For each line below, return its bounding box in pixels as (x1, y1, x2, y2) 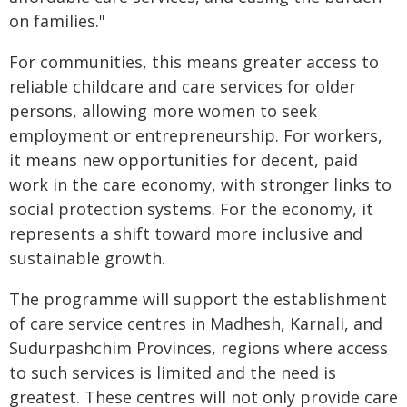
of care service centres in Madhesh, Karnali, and (9, 313, 382, 334)
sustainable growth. (9, 247, 165, 269)
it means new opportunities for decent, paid (9, 149, 358, 171)
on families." (9, 10, 105, 32)
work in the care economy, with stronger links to (9, 174, 392, 195)
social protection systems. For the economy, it (9, 198, 373, 220)
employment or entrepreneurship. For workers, (9, 124, 382, 146)
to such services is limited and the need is (9, 362, 336, 383)
